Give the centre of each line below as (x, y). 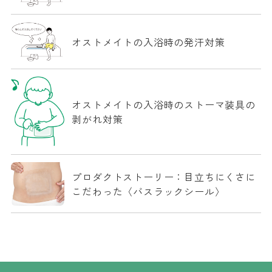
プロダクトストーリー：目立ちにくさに (164, 177)
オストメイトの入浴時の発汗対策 (148, 42)
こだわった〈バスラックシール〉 (148, 191)
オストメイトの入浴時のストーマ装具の (164, 105)
